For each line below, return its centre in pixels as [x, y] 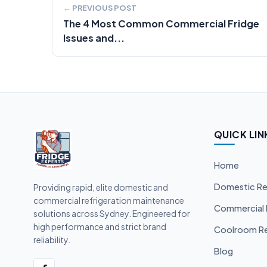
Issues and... [94, 38]
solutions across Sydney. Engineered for [112, 214]
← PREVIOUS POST [100, 8]
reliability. [52, 240]
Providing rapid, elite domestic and [101, 187]
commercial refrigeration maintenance [109, 201]
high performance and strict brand [100, 227]
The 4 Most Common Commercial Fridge [161, 24]
